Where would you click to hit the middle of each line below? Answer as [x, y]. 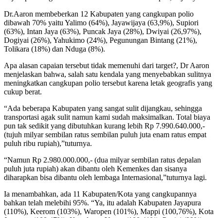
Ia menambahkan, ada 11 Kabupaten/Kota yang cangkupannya [100, 194]
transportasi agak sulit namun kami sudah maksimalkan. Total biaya [107, 117]
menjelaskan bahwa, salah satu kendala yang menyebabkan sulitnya [108, 74]
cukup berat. [23, 91]
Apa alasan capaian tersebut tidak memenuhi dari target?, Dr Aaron [107, 65]
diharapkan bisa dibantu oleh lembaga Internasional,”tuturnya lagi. [105, 177]
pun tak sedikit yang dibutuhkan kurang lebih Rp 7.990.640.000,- [104, 126]
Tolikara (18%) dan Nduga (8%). [54, 49]
